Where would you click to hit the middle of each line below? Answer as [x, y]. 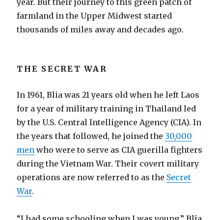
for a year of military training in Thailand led [107, 109]
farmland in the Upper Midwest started [95, 16]
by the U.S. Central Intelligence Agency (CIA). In [109, 122]
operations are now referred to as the [92, 177]
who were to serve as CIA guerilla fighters [119, 150]
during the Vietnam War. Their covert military [108, 164]
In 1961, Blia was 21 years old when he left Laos [108, 95]
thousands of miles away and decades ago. [100, 29]
